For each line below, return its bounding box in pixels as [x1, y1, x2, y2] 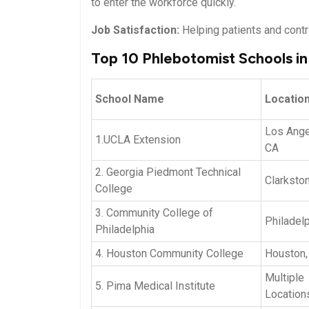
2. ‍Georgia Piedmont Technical [95, 165, 241, 179]
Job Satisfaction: [91, 23, 179, 37]
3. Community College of [95, 206, 213, 219]
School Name [95, 92, 164, 106]
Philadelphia [95, 222, 154, 236]
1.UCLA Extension [95, 132, 181, 146]
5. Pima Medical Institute [95, 279, 215, 292]
